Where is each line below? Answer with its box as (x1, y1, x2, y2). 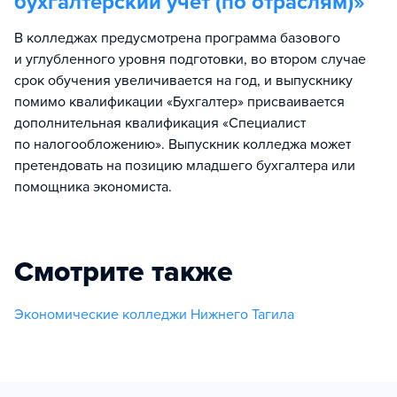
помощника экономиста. (14, 177, 172, 196)
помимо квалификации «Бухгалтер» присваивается (14, 92, 345, 111)
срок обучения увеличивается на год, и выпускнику (14, 71, 353, 90)
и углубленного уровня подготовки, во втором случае (14, 50, 366, 68)
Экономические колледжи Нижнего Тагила (14, 305, 294, 323)
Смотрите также (14, 254, 233, 289)
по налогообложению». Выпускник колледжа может (14, 135, 351, 153)
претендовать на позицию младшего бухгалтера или (14, 156, 355, 175)
